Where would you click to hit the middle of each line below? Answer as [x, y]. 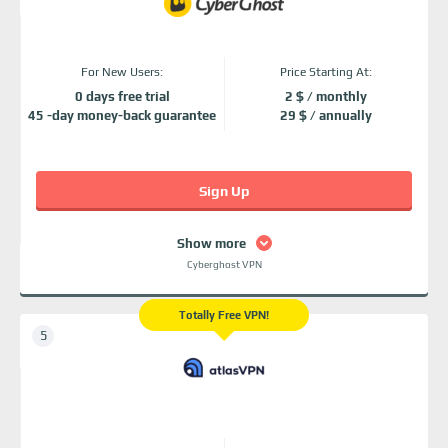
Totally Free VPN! [224, 315]
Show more [211, 243]
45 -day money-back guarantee [122, 115]
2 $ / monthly [326, 96]
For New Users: [122, 72]
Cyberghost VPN [224, 264]
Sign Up [224, 191]
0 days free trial [122, 96]
